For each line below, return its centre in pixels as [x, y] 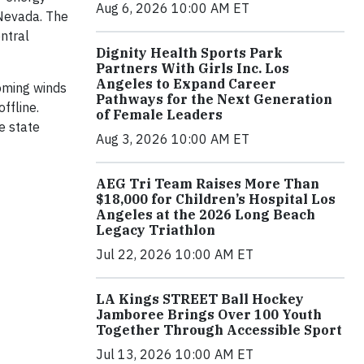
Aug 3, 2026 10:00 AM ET [173, 139]
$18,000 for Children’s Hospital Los [216, 199]
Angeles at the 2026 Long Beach [206, 214]
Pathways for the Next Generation [214, 99]
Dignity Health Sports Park [189, 52]
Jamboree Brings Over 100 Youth [209, 314]
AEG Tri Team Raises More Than [208, 183]
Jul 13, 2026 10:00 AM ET [175, 354]
